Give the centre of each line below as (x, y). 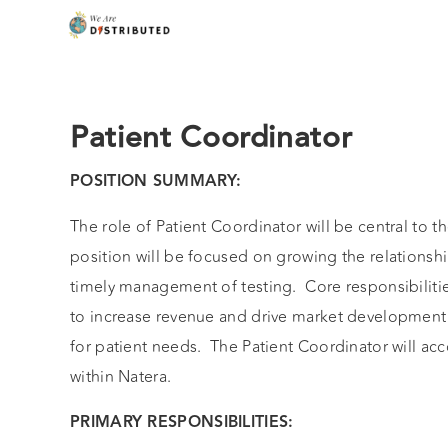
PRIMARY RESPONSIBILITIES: (182, 423)
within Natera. (121, 377)
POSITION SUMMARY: (156, 182)
